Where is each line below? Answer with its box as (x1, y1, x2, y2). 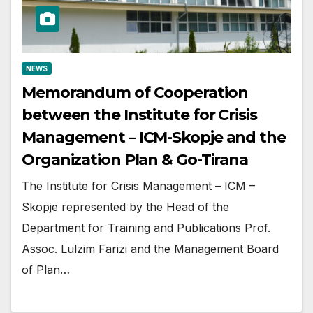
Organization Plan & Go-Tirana (22, 150, 249, 170)
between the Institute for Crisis (22, 105, 257, 125)
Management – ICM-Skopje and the (22, 128, 286, 147)
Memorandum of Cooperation (22, 83, 248, 103)
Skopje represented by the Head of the (22, 200, 229, 214)
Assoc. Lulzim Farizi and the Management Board (22, 242, 279, 256)
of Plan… (22, 263, 70, 277)
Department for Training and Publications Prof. (22, 221, 270, 235)
